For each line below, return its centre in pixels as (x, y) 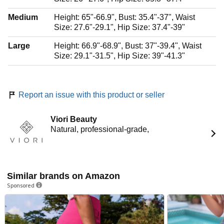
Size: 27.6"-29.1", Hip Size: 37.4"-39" (119, 27)
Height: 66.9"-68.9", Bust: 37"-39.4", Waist (128, 46)
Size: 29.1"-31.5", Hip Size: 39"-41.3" (119, 56)
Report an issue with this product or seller (91, 95)
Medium (23, 17)
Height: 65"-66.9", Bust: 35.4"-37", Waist (124, 17)
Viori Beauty (74, 119)
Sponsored (21, 185)
